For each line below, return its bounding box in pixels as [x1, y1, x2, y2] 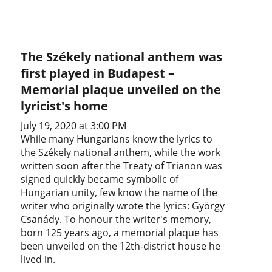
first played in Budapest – [21, 64, 175, 81]
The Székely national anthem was [21, 48, 223, 65]
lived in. [21, 252, 56, 266]
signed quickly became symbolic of [21, 172, 179, 186]
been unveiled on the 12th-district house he [21, 239, 221, 253]
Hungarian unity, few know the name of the [21, 185, 218, 199]
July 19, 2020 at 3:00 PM [21, 118, 127, 132]
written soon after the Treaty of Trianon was [21, 158, 223, 172]
